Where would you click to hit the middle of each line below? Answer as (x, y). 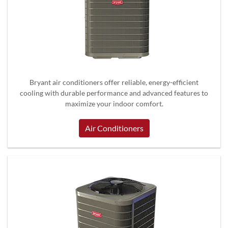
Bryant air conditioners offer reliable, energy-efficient (114, 82)
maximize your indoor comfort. (114, 103)
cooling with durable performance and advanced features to (114, 93)
